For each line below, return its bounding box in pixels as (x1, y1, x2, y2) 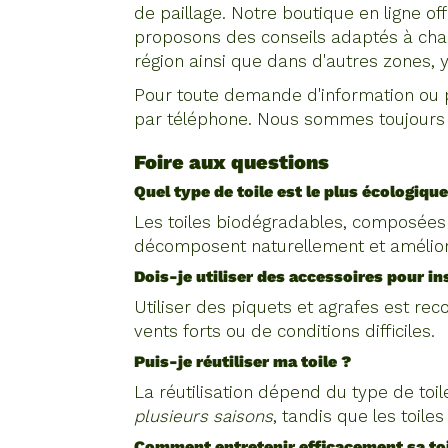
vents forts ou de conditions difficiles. (134, 321, 436, 341)
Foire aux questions (134, 150, 330, 174)
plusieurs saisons (134, 406, 274, 426)
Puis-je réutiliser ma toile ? (134, 352, 352, 371)
